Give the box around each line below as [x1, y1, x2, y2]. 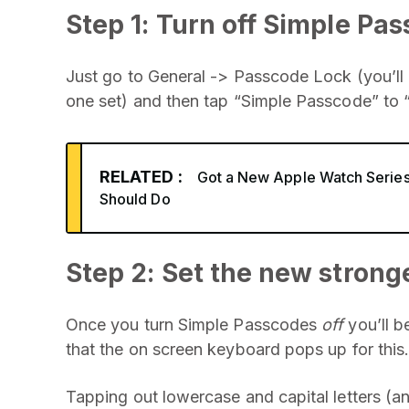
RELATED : [100, 167, 183, 186]
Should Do [100, 190, 171, 208]
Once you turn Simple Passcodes [66, 315, 322, 334]
